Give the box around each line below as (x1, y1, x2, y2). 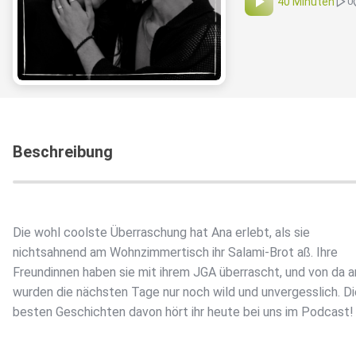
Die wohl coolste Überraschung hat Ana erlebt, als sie (13, 225, 310, 241)
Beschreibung (13, 142, 113, 162)
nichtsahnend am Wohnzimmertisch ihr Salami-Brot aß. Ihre (13, 245, 338, 261)
